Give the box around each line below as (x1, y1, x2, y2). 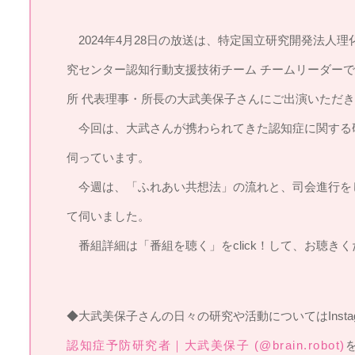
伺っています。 (67, 151, 150, 164)
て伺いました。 (67, 209, 150, 223)
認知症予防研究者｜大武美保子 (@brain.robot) (67, 338, 345, 352)
